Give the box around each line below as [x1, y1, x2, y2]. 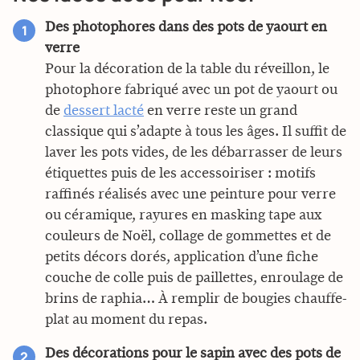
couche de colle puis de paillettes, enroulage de [45, 270, 343, 285]
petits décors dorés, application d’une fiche [45, 249, 318, 264]
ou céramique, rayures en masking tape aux [45, 207, 321, 223]
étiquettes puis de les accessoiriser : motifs [45, 166, 316, 181]
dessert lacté [63, 103, 144, 118]
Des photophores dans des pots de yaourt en [45, 19, 327, 35]
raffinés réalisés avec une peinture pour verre [45, 186, 336, 202]
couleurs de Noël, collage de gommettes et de [45, 228, 331, 243]
